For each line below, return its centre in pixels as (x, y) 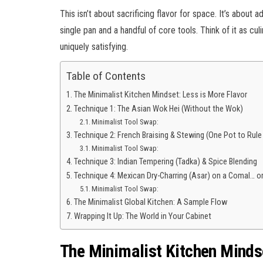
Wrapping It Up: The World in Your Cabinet (142, 216)
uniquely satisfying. (94, 46)
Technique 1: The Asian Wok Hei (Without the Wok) (158, 109)
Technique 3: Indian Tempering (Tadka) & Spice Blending (165, 161)
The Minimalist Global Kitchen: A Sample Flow (150, 202)
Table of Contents (106, 76)
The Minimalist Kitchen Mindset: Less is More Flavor (160, 95)
